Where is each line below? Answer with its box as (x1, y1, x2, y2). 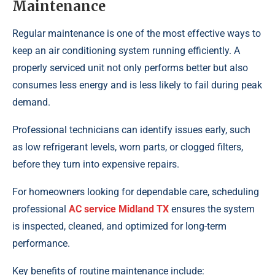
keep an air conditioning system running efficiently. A (12, 45, 240, 57)
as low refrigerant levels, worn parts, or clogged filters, (12, 141, 243, 153)
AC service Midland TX (69, 203, 169, 215)
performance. (12, 238, 70, 250)
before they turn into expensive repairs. (12, 158, 179, 171)
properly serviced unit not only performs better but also (12, 62, 248, 74)
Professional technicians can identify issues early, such (12, 124, 250, 136)
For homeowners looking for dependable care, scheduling (12, 186, 259, 198)
